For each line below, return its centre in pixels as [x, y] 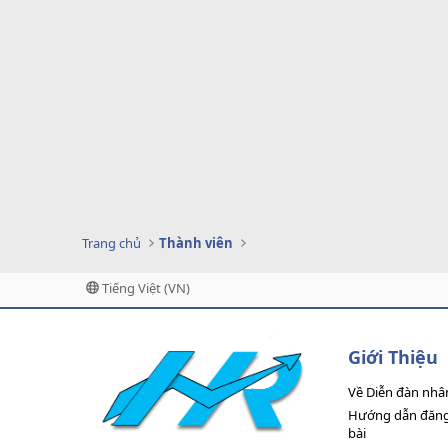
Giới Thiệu [393, 356]
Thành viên [196, 242]
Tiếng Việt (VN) [144, 287]
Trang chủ [111, 242]
